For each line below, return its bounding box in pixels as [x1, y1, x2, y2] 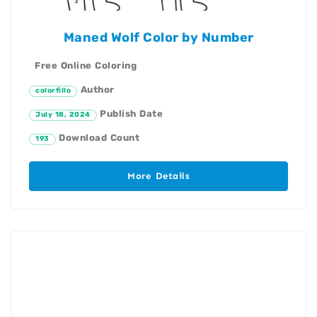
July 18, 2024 [35, 110, 91, 120]
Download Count [55, 132, 139, 144]
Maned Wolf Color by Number [63, 30, 254, 46]
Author [77, 84, 115, 96]
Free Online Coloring [35, 60, 137, 71]
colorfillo [35, 86, 71, 96]
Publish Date [96, 108, 163, 120]
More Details [127, 171, 190, 182]
